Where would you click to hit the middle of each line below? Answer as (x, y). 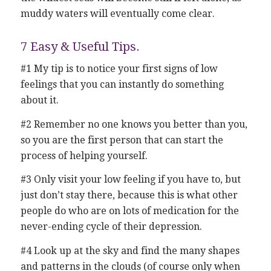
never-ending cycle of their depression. (111, 227)
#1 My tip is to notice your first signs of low (119, 69)
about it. (39, 100)
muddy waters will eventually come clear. (117, 13)
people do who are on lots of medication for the (129, 211)
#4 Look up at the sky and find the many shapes (130, 251)
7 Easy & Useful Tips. (80, 46)
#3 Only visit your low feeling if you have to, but (130, 180)
